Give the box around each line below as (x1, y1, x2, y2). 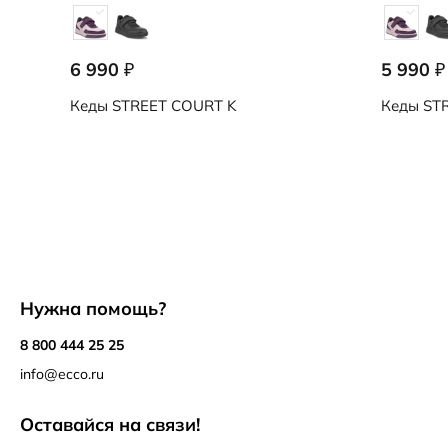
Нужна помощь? (20, 297, 166, 320)
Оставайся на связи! (20, 413, 200, 436)
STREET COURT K (108, 96, 237, 116)
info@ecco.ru (20, 365, 104, 383)
